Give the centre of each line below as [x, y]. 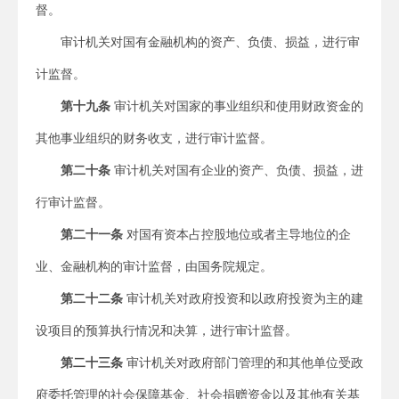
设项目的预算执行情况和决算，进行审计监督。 [167, 330]
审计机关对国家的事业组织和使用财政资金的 [237, 106]
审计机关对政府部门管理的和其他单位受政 [243, 362]
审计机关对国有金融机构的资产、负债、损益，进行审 [210, 42]
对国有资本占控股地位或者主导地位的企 [237, 234]
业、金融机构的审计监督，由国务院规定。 [154, 266]
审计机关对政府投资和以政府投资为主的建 [243, 298]
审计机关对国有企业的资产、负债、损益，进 [237, 170]
